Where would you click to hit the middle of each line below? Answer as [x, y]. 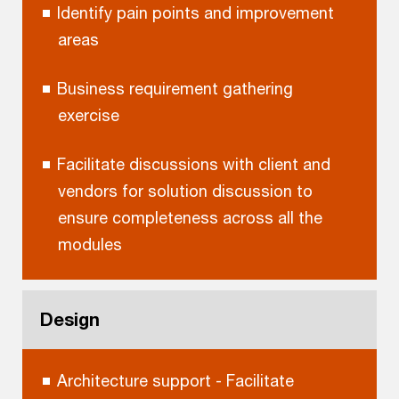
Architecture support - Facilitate [175, 381]
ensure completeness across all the [190, 217]
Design [70, 320]
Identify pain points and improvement [195, 12]
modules [90, 244]
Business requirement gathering [175, 88]
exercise [88, 114]
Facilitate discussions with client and [193, 163]
